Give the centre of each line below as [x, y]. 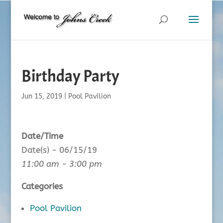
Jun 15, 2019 [42, 96]
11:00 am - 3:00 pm [61, 164]
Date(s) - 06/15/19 [59, 150]
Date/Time [42, 136]
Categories [42, 186]
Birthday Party [70, 76]
